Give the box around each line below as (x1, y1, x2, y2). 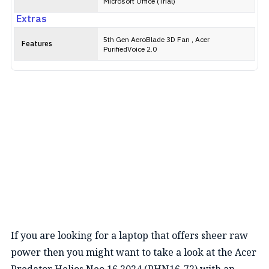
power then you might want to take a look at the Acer (11, 246, 256, 259)
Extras (16, 11, 47, 28)
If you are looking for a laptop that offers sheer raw (11, 229, 248, 242)
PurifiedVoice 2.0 (103, 44, 157, 55)
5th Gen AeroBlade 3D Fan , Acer (103, 34, 210, 46)
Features (22, 38, 52, 50)
